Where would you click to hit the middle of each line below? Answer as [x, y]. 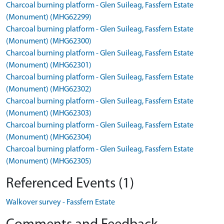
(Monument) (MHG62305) [49, 161]
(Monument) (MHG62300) [49, 41]
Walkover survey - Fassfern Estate [60, 202]
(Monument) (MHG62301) [49, 65]
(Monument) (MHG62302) [49, 89]
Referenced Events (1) [70, 184]
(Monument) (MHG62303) [49, 113]
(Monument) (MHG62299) [49, 17]
